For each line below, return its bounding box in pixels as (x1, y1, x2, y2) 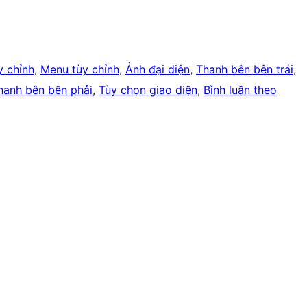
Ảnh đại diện (125, 62, 190, 77)
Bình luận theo (204, 83, 277, 97)
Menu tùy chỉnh (40, 62, 119, 77)
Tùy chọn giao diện (99, 83, 197, 97)
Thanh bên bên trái (196, 62, 293, 77)
